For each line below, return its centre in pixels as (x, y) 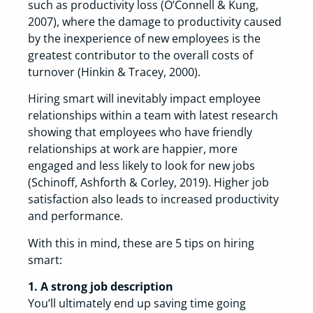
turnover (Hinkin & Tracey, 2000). (114, 72)
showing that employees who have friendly (140, 132)
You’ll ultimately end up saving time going (137, 304)
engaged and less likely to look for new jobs (141, 166)
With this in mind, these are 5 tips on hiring (141, 243)
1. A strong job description (101, 287)
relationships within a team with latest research (153, 116)
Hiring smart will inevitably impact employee (144, 99)
